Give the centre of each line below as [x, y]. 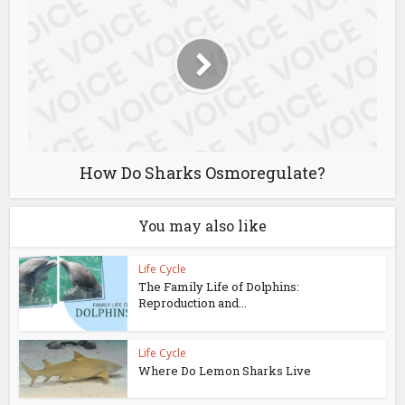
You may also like [202, 226]
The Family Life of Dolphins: [219, 287]
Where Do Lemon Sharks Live [225, 370]
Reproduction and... [193, 303]
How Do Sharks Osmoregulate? [202, 173]
